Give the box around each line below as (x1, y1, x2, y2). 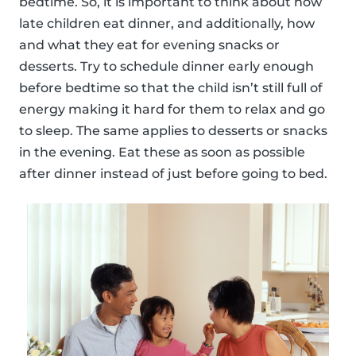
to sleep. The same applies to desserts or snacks (19, 122, 327, 138)
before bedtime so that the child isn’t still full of (19, 79, 323, 95)
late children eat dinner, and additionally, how (19, 15, 315, 31)
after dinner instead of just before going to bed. (19, 165, 327, 181)
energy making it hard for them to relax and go (19, 101, 325, 117)
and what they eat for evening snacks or (19, 37, 280, 52)
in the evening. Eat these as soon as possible (19, 144, 305, 160)
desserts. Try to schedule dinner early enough (19, 58, 314, 74)
